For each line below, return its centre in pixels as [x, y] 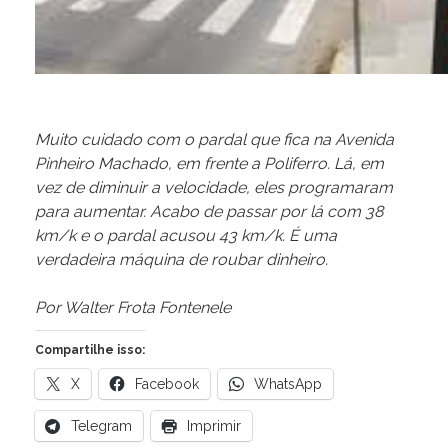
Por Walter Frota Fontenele [135, 308]
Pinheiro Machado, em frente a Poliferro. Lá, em [209, 164]
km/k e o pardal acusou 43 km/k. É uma [186, 236]
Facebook [167, 384]
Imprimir [214, 426]
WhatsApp [288, 384]
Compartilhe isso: [90, 350]
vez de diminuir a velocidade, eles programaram [214, 188]
